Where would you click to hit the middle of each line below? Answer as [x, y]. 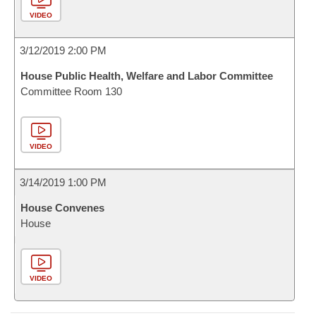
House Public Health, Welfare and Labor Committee [147, 76]
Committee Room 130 [71, 91]
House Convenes [62, 208]
